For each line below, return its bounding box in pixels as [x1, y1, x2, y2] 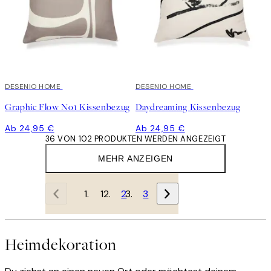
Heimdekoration [5, 233, 117, 255]
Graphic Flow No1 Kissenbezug [5, 101, 130, 114]
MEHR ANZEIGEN [98, 154, 173, 164]
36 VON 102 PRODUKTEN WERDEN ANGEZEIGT [45, 134, 226, 145]
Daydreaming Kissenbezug [135, 101, 241, 114]
